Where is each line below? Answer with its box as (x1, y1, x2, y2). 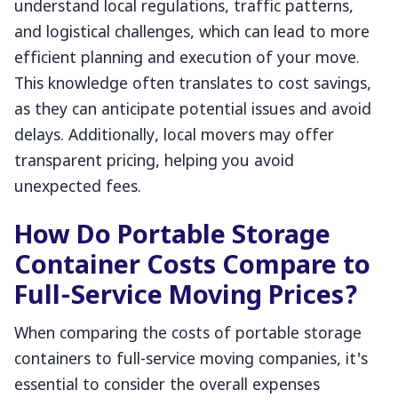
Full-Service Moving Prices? (14, 281, 358, 314)
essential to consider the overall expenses (14, 376, 320, 396)
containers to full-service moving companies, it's (14, 350, 368, 370)
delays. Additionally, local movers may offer (14, 126, 334, 147)
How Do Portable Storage (14, 220, 330, 254)
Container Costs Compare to (14, 251, 370, 284)
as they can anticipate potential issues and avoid (14, 100, 371, 121)
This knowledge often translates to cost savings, (14, 75, 371, 95)
